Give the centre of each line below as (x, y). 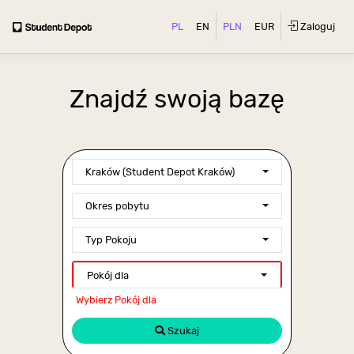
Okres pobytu (118, 205)
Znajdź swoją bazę (177, 99)
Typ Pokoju (111, 239)
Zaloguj (316, 26)
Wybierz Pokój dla (117, 299)
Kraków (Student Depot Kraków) (160, 171)
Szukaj (182, 330)
